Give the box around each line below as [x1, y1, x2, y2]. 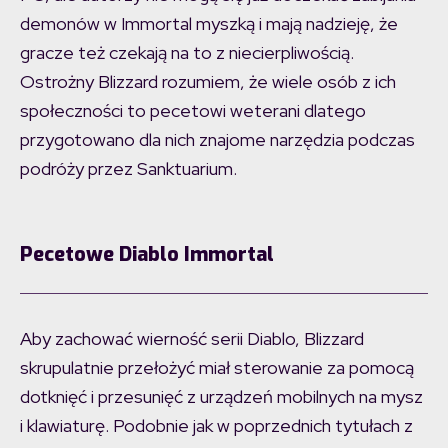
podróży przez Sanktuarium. [20, 157, 237, 181]
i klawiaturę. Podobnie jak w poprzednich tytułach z [20, 414, 413, 438]
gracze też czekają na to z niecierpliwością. [20, 41, 354, 65]
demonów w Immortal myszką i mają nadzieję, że [20, 12, 398, 36]
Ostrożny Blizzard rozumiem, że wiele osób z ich [20, 70, 396, 94]
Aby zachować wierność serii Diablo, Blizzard [20, 327, 364, 351]
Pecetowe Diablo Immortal [20, 241, 274, 269]
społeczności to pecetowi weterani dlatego [20, 99, 366, 123]
